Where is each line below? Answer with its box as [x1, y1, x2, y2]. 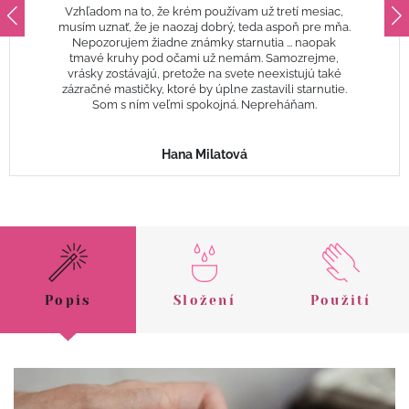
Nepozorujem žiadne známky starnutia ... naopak [72, 35, 337, 49]
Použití [309, 294, 372, 309]
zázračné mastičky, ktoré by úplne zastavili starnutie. [61, 81, 347, 96]
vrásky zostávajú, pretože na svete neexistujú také [67, 66, 341, 80]
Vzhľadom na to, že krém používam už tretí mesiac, [65, 4, 344, 18]
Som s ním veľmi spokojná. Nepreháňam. [91, 97, 317, 111]
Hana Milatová [162, 145, 247, 162]
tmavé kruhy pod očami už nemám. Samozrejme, [69, 50, 340, 65]
